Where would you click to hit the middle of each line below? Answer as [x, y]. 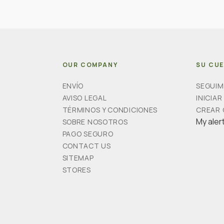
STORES [76, 170]
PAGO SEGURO [88, 134]
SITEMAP [78, 158]
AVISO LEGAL [84, 98]
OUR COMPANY [90, 65]
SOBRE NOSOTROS [95, 122]
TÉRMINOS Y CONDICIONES [110, 110]
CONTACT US [86, 146]
